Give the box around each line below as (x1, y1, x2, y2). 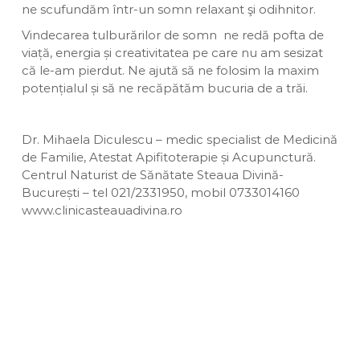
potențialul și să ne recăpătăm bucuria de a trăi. (21, 80, 311, 96)
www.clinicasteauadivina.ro (21, 202, 182, 218)
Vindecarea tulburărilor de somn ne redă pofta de (21, 27, 324, 43)
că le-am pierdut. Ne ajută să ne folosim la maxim (21, 62, 319, 78)
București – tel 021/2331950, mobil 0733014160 (21, 184, 303, 200)
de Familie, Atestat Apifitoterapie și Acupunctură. (21, 149, 316, 165)
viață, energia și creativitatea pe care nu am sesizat (21, 44, 323, 60)
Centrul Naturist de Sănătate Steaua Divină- (21, 166, 284, 182)
